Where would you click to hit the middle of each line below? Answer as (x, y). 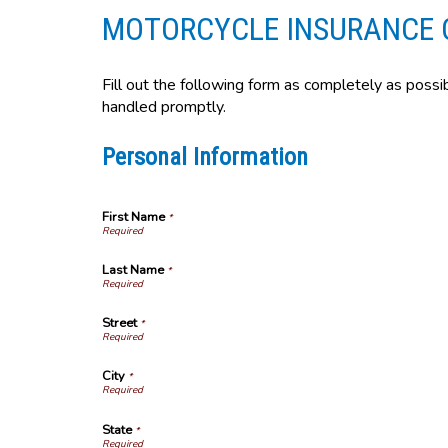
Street (119, 323)
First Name (133, 216)
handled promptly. (164, 107)
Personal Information (205, 157)
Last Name (133, 269)
